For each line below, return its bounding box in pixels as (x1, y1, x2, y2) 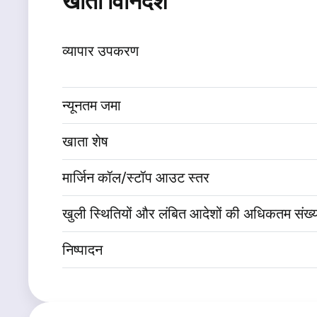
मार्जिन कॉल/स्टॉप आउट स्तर (62, 168, 209, 187)
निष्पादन (62, 241, 103, 259)
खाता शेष (62, 132, 108, 151)
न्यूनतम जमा (62, 96, 121, 115)
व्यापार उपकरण (62, 42, 139, 60)
